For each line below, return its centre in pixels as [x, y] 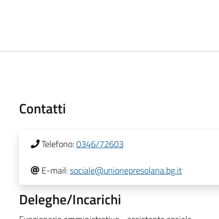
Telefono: [58, 144]
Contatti [42, 108]
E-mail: [55, 170]
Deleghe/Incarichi [70, 199]
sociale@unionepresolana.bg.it [126, 170]
